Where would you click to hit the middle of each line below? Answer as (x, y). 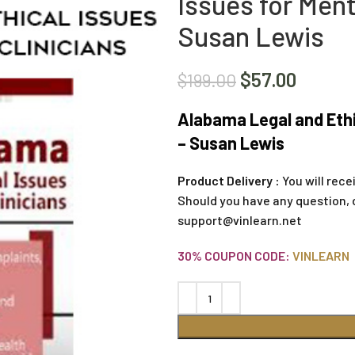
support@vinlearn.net (240, 220)
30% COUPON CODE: (234, 256)
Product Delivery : (229, 180)
